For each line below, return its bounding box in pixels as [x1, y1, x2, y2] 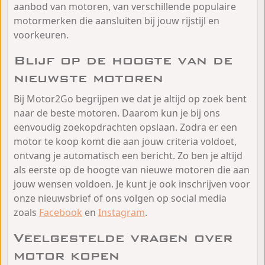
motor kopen [14, 247, 119, 263]
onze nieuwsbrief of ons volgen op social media [14, 191, 227, 205]
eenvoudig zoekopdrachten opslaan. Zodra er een [14, 120, 237, 134]
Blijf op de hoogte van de [14, 52, 232, 68]
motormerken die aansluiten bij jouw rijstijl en [14, 14, 219, 27]
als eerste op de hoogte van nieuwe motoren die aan [14, 163, 250, 176]
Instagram [98, 205, 145, 219]
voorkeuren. [14, 28, 69, 41]
